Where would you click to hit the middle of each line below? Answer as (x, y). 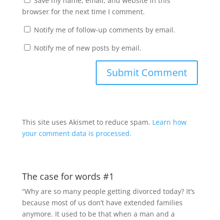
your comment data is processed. (77, 133)
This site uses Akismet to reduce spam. (87, 122)
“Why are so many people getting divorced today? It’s (108, 191)
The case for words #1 (68, 176)
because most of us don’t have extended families (102, 202)
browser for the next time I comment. (83, 11)
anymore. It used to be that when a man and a (98, 214)
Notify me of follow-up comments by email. (104, 29)
